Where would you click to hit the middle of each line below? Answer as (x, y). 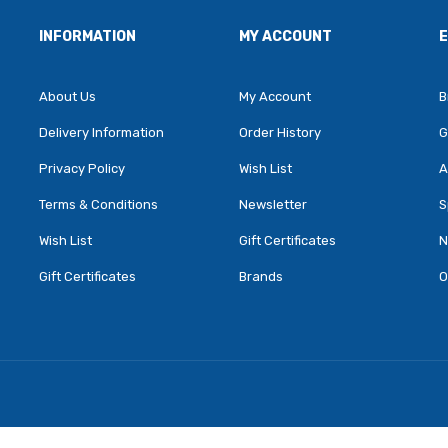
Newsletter (273, 204)
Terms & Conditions (98, 204)
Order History (280, 132)
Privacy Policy (82, 168)
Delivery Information (101, 132)
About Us (67, 96)
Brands (261, 276)
